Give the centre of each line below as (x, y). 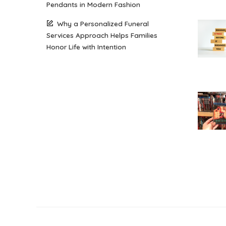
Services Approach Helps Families (102, 35)
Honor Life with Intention (86, 47)
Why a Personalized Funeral (103, 23)
